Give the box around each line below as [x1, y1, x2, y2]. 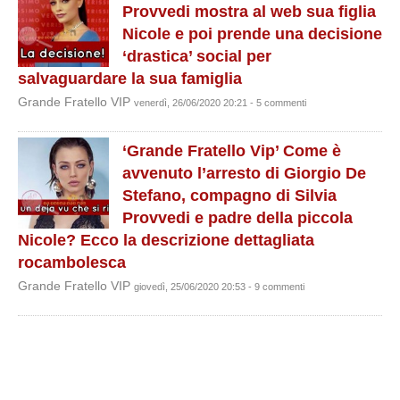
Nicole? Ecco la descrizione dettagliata [18, 231, 314, 249]
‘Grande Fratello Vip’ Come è [122, 142, 341, 160]
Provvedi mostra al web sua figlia [122, 3, 376, 21]
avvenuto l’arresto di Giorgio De [122, 164, 366, 182]
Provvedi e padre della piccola [122, 209, 353, 227]
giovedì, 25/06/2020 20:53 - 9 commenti [134, 281, 304, 292]
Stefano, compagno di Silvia [122, 187, 337, 204]
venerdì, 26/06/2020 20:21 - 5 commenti [134, 97, 306, 108]
